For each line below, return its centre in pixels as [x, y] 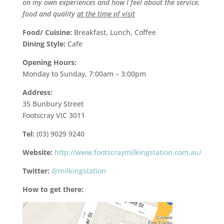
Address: [37, 92]
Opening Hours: [49, 62]
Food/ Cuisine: [48, 32]
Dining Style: [44, 44]
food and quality [49, 14]
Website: [38, 152]
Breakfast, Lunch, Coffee [115, 32]
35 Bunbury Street [53, 104]
